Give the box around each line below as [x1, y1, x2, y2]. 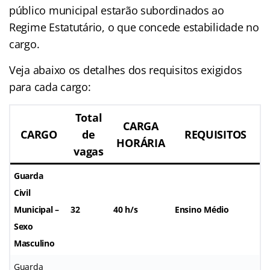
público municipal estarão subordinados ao [9, 2, 224, 17]
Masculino [14, 237, 55, 249]
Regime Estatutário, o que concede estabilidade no [9, 19, 259, 34]
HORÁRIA [116, 135, 165, 150]
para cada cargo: [9, 79, 91, 94]
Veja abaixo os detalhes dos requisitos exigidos [9, 62, 242, 77]
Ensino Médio [175, 203, 229, 215]
